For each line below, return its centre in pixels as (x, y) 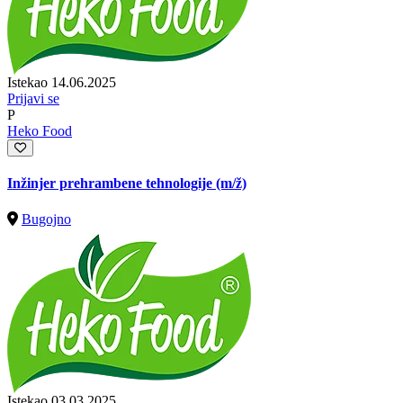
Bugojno (46, 219)
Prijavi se (33, 98)
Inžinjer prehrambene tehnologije (112, 184)
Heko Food (40, 130)
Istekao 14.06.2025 (62, 82)
